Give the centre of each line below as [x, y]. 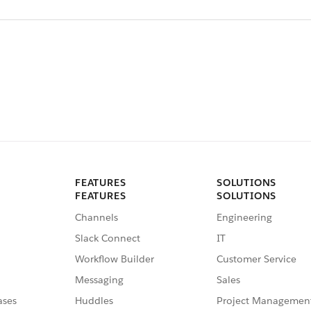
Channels [96, 218]
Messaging [99, 280]
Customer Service [257, 259]
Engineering [244, 218]
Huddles [94, 301]
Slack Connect [108, 238]
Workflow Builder [115, 259]
